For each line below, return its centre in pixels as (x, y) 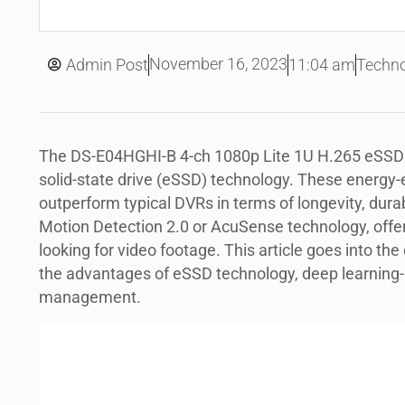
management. (89, 297)
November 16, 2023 (218, 65)
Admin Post (107, 65)
